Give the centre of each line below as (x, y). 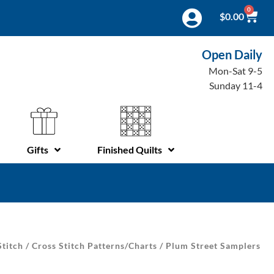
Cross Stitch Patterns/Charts (94, 245)
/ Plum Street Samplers (209, 245)
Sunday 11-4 (236, 86)
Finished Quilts (130, 149)
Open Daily (232, 55)
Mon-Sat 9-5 (236, 71)
